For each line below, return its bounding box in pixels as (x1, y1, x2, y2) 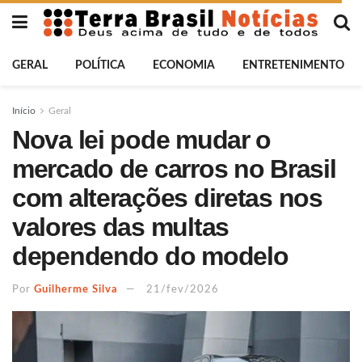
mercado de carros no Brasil (12, 154, 336, 183)
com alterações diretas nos (12, 183, 322, 213)
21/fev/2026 (146, 284, 219, 295)
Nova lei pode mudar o (12, 125, 271, 154)
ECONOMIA (153, 60, 215, 71)
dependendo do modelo (12, 242, 288, 271)
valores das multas (12, 213, 229, 242)
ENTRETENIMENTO (242, 60, 344, 71)
